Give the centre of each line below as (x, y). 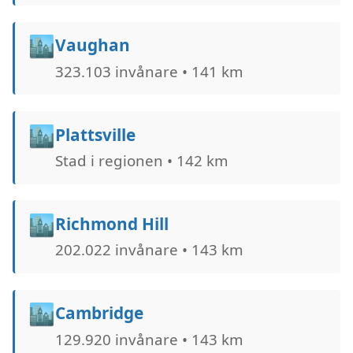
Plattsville (95, 134)
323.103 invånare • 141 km (149, 71)
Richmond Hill (111, 223)
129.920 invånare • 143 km (149, 339)
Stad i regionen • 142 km (141, 160)
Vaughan (92, 45)
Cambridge (99, 313)
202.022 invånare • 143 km (149, 250)
